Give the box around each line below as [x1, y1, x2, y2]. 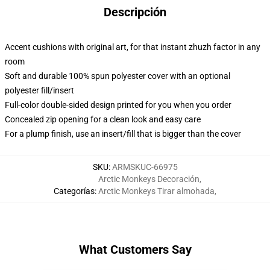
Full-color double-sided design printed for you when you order [5, 100, 231, 110]
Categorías [54, 186, 95, 196]
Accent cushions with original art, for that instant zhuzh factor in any [5, 42, 260, 52]
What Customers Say [78, 242, 192, 257]
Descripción [104, 5, 166, 19]
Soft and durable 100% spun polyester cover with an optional [5, 71, 230, 81]
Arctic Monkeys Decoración [98, 174, 199, 184]
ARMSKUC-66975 [111, 162, 178, 172]
